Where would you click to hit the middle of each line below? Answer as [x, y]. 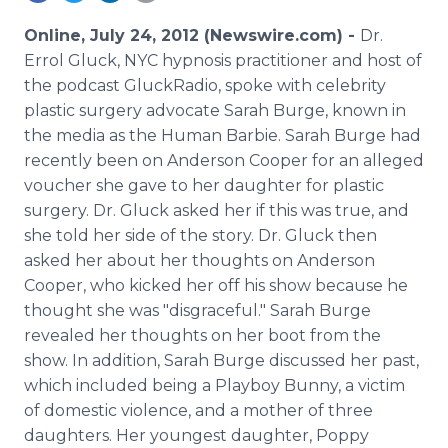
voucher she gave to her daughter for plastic [204, 185]
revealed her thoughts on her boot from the [202, 335]
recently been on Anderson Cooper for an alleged [224, 160]
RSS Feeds [103, 34]
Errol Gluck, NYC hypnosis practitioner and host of [223, 60]
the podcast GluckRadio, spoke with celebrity [205, 85]
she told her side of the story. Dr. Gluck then [200, 235]
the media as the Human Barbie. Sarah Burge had [222, 135]
